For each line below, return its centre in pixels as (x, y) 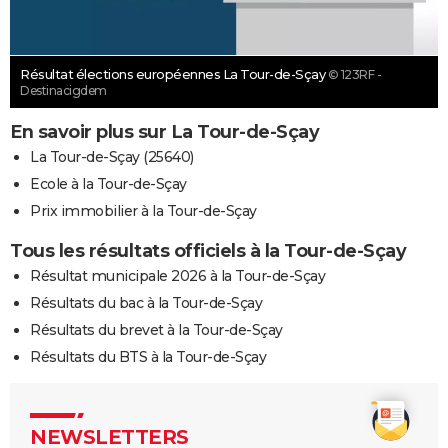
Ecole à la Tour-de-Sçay (108, 183)
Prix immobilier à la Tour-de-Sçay (143, 210)
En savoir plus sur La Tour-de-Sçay (164, 131)
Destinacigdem (63, 90)
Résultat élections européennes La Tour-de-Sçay (174, 73)
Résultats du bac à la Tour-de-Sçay (146, 302)
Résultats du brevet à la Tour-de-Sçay (156, 329)
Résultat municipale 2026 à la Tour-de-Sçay (177, 275)
